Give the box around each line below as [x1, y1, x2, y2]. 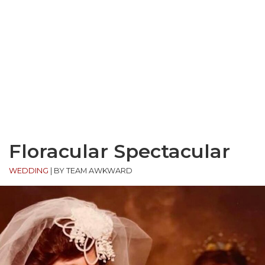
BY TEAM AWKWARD [54, 166, 132, 176]
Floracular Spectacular [9, 140, 230, 163]
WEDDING [9, 166, 49, 176]
